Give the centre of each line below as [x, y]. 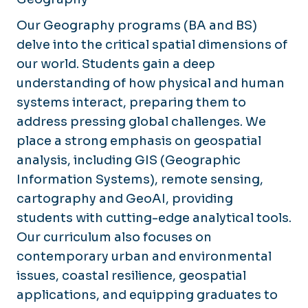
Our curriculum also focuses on [114, 237]
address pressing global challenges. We [141, 121]
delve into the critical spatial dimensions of [152, 44]
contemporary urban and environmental [144, 256]
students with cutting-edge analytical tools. [154, 218]
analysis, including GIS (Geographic [129, 160]
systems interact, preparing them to [131, 102]
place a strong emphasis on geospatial [139, 141]
